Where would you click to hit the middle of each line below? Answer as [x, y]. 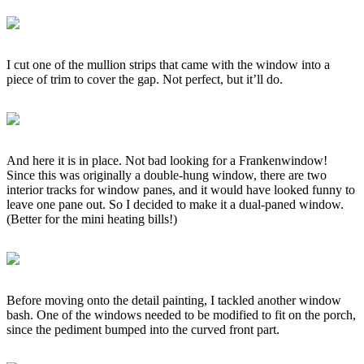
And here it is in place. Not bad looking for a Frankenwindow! [167, 160]
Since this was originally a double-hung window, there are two [167, 175]
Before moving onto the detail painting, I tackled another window [174, 300]
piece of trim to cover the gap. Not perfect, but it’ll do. [145, 79]
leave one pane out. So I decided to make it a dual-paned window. [175, 204]
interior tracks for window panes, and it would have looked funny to [181, 189]
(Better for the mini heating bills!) [92, 219]
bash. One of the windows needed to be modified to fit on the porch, [181, 314]
